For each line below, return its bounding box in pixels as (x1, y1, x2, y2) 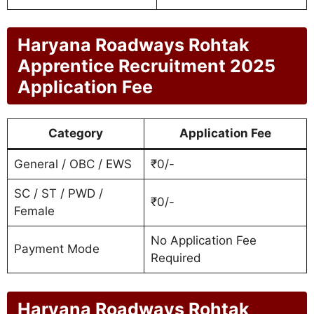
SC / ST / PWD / (13, 186, 103, 201)
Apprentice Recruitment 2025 (18, 55, 275, 77)
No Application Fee (150, 233, 257, 248)
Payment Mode (13, 242, 100, 257)
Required (150, 251, 201, 266)
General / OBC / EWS (13, 157, 132, 172)
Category (48, 126, 103, 141)
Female (13, 204, 55, 219)
